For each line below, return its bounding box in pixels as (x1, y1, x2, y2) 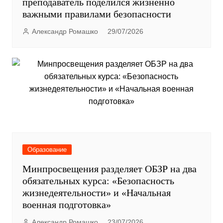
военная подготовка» (22, 199, 111, 211)
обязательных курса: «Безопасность (22, 175, 174, 187)
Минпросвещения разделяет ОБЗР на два (22, 163, 197, 175)
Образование (27, 146, 67, 154)
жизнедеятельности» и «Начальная (22, 187, 171, 199)
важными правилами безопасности (22, 8, 171, 20)
